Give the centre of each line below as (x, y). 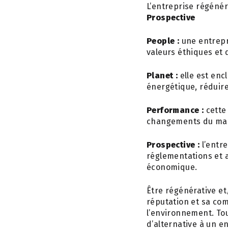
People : (163, 41)
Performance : (175, 110)
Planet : (162, 76)
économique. (172, 167)
